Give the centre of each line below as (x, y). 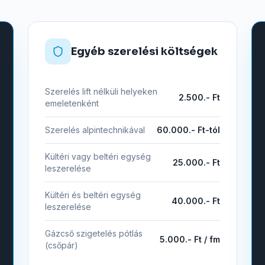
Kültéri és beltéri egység (93, 195)
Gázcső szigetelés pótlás (93, 233)
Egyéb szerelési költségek (144, 51)
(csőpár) (61, 245)
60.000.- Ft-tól (189, 130)
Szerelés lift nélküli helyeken (101, 91)
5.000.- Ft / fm (190, 239)
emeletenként (72, 103)
